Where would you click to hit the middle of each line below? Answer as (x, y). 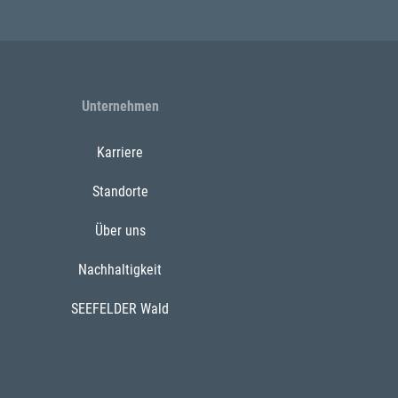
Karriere (120, 152)
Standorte (120, 191)
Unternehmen (120, 106)
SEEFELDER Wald (120, 308)
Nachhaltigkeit (120, 269)
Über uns (120, 230)
